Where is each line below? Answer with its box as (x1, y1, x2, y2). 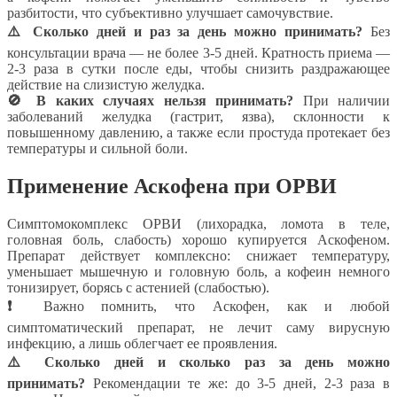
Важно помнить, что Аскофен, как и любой (25, 298, 390, 314)
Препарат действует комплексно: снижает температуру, (7, 247, 390, 263)
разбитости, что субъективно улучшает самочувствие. (7, 4, 333, 20)
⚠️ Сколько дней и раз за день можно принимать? (7, 23, 363, 39)
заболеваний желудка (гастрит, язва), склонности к (7, 108, 390, 124)
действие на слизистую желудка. (7, 76, 205, 92)
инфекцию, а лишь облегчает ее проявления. (7, 335, 277, 351)
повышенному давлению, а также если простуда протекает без (7, 124, 390, 140)
